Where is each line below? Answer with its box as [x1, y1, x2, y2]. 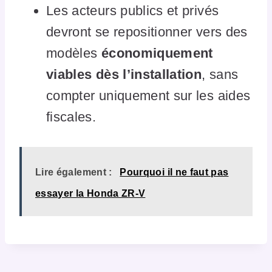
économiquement [101, 45, 213, 61]
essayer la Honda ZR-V [35, 188, 146, 199]
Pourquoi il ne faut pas [120, 166, 229, 177]
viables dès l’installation [46, 66, 202, 82]
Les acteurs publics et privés [46, 2, 219, 18]
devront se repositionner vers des [46, 24, 248, 39]
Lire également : [35, 166, 112, 177]
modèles [46, 45, 101, 61]
